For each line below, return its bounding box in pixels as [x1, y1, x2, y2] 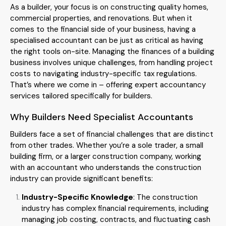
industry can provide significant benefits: [10, 173, 153, 184]
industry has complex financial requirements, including [21, 203, 209, 213]
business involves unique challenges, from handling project [10, 57, 213, 68]
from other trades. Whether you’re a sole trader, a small [10, 140, 203, 150]
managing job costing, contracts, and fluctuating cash [21, 214, 210, 224]
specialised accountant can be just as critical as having [10, 35, 203, 45]
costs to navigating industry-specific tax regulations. [10, 68, 197, 79]
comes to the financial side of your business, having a [10, 24, 196, 34]
